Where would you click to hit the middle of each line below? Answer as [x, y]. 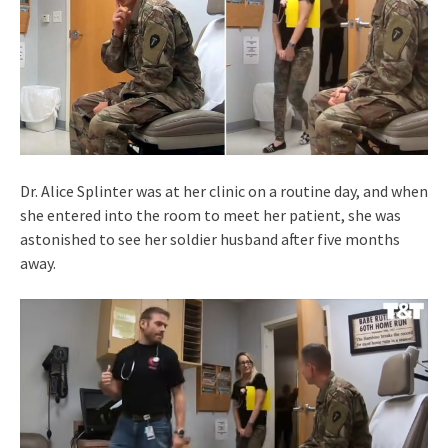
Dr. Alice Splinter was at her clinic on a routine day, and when [224, 190]
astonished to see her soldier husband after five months [210, 238]
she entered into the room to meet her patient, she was [210, 214]
